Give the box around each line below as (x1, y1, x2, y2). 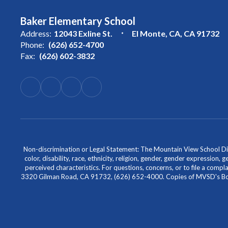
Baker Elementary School (20, 14, 135, 27)
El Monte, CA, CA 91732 (132, 28, 219, 38)
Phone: (20, 39, 44, 49)
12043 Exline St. (54, 28, 112, 38)
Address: (20, 28, 51, 38)
